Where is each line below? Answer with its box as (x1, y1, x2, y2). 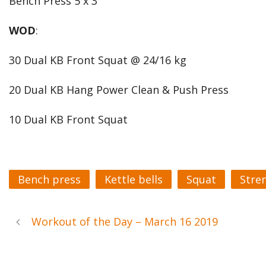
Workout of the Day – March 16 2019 (31, 214, 218, 229)
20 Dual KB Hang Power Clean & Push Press (9, 83, 229, 97)
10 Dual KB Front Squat (9, 112, 128, 126)
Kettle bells (104, 172, 163, 186)
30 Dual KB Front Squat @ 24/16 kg (9, 53, 186, 67)
